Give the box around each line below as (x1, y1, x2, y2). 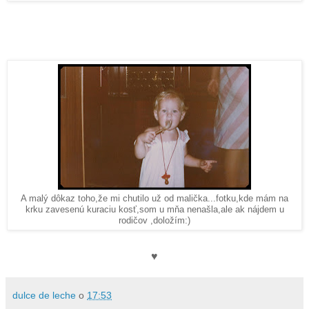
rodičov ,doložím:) (119, 215, 190, 226)
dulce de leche (12, 289, 76, 301)
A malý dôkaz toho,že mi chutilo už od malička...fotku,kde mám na (21, 193, 288, 203)
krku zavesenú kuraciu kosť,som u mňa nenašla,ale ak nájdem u (25, 204, 284, 215)
